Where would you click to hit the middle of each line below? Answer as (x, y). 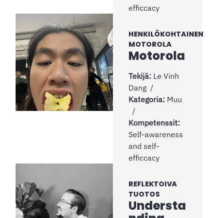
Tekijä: (141, 76)
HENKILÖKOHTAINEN (166, 34)
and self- (144, 146)
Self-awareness (156, 134)
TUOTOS (144, 194)
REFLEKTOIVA (153, 184)
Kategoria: (148, 99)
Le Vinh (166, 76)
